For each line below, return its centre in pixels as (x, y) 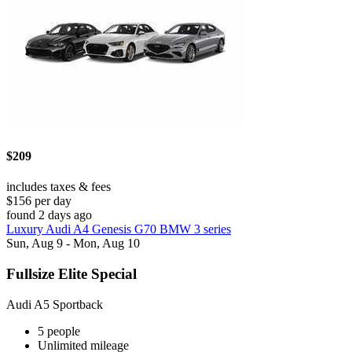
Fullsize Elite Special (71, 274)
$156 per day (39, 201)
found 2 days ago (49, 215)
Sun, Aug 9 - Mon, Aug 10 (73, 244)
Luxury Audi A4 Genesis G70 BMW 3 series (119, 229)
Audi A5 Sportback (55, 304)
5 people (59, 331)
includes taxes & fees (59, 187)
